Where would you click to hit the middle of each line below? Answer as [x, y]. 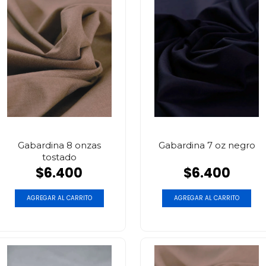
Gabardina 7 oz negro [207, 145]
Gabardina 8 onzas [59, 145]
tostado [59, 157]
